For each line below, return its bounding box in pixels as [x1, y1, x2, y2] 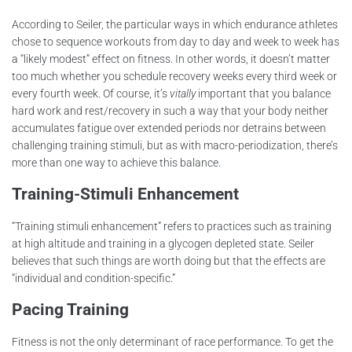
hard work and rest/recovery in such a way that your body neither [12, 104, 328, 117]
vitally [170, 86, 196, 100]
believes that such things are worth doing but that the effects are [12, 254, 325, 267]
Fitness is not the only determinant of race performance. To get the [12, 335, 333, 348]
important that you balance [196, 86, 331, 100]
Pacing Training [12, 299, 129, 319]
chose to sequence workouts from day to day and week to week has [12, 35, 339, 48]
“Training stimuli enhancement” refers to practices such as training [12, 219, 332, 233]
